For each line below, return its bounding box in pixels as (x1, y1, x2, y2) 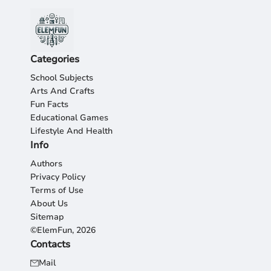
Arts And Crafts (30, 85, 94, 97)
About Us (30, 198, 68, 209)
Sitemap (30, 211, 64, 223)
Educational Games (30, 112, 108, 123)
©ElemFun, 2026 (30, 224, 96, 236)
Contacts (30, 238, 70, 251)
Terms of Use (30, 184, 83, 196)
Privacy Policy (30, 171, 85, 183)
